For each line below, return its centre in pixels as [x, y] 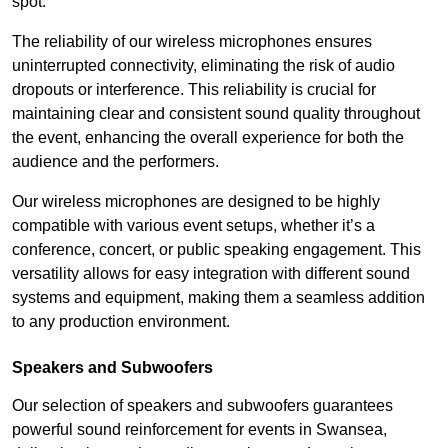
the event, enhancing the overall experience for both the [208, 138]
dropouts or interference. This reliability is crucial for [194, 90]
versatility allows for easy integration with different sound [211, 274]
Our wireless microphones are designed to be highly [196, 202]
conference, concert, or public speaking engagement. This [216, 250]
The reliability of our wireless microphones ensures [192, 42]
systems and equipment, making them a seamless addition [218, 298]
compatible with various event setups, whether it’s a [193, 226]
